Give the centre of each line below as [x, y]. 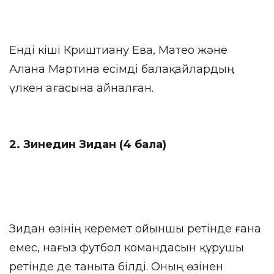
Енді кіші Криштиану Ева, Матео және [118, 50]
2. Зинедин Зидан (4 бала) [88, 144]
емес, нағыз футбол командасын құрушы [127, 248]
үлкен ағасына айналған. [81, 88]
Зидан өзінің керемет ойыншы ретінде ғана [135, 229]
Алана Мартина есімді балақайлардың [122, 69]
